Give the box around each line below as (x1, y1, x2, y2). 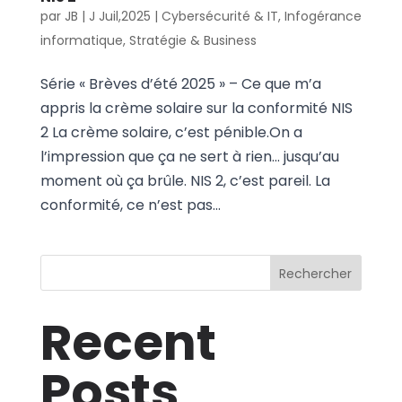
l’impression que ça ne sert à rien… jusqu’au (39, 145, 339, 167)
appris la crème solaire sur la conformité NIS (39, 97, 353, 118)
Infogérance (284, 6, 362, 25)
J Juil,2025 (88, 6, 151, 25)
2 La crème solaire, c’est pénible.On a (39, 121, 302, 143)
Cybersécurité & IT (161, 6, 278, 25)
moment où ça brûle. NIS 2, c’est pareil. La (39, 170, 330, 191)
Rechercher (279, 264, 353, 283)
